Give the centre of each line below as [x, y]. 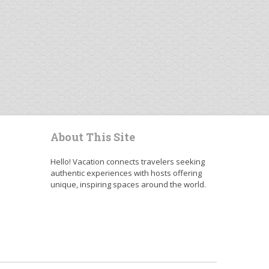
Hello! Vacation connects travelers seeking [127, 162]
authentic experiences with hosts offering [126, 173]
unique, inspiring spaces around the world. [128, 184]
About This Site [92, 137]
